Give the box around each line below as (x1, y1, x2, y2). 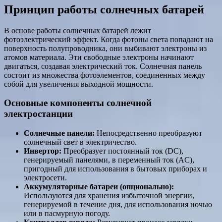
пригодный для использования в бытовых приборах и (24, 165, 207, 173)
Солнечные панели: (24, 129, 95, 138)
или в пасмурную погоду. (24, 209, 110, 218)
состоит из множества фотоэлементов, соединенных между (4, 70, 205, 79)
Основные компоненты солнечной (4, 98, 152, 109)
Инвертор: (24, 147, 61, 156)
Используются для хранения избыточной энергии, (24, 191, 194, 200)
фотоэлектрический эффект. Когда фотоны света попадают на (4, 35, 213, 44)
